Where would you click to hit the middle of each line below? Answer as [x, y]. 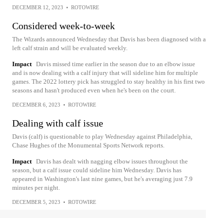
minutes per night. [36, 188]
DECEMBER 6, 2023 [36, 105]
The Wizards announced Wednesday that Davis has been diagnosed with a [109, 39]
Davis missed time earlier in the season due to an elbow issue [116, 64]
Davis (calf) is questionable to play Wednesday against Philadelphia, [102, 136]
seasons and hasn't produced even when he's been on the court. [94, 90]
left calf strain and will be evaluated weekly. [70, 48]
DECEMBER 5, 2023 [36, 202]
